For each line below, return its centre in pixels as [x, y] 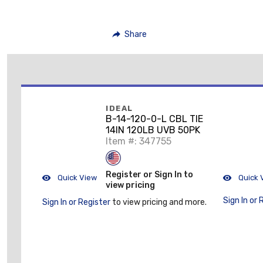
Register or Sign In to [149, 175]
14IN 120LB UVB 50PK [153, 130]
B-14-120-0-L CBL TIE [154, 119]
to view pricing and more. [159, 202]
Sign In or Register [76, 202]
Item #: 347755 [139, 141]
